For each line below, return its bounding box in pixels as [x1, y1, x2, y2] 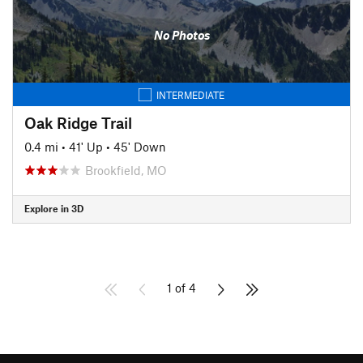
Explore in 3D [24, 203, 83, 214]
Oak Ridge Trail [24, 113, 132, 132]
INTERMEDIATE [156, 88, 224, 100]
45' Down [113, 139, 166, 154]
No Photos [153, 28, 210, 42]
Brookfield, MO [85, 162, 167, 177]
